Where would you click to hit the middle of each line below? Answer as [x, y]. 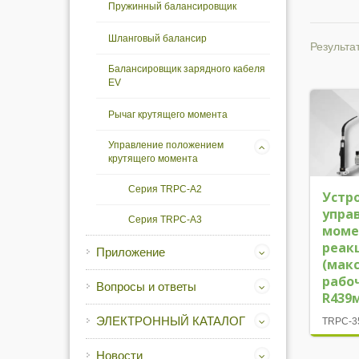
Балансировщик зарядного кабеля [187, 69]
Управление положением [166, 145]
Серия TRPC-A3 [165, 219]
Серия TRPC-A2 [165, 189]
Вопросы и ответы [146, 286]
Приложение [131, 252]
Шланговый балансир [157, 38]
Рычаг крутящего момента [168, 115]
